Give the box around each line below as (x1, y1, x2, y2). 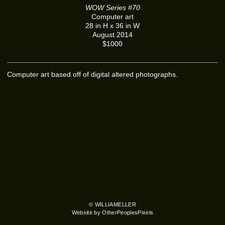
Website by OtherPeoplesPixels (71, 209, 154, 216)
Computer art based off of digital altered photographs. (7, 70, 178, 78)
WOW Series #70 (85, 4, 140, 12)
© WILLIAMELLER (89, 201, 136, 208)
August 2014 (92, 31, 133, 39)
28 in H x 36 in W (85, 22, 140, 30)
